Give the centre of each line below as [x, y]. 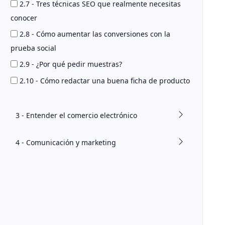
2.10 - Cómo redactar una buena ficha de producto [105, 80]
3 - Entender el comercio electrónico [76, 116]
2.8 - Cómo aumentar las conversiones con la [95, 34]
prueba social [33, 48]
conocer [24, 18]
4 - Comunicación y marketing [66, 142]
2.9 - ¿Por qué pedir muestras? [71, 64]
